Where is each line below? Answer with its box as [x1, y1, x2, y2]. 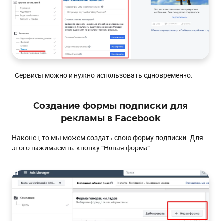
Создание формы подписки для [33, 102, 188, 111]
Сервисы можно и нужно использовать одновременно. [12, 71, 193, 80]
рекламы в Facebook [60, 114, 161, 124]
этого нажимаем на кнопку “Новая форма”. [12, 143, 152, 153]
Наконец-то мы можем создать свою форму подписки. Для [12, 133, 203, 143]
